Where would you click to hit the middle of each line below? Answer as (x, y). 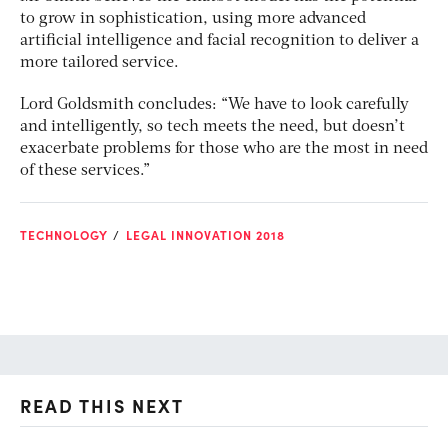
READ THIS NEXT (102, 406)
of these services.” (85, 171)
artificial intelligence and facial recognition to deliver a (219, 41)
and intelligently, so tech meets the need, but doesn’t (212, 127)
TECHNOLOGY (64, 235)
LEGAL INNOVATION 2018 (205, 235)
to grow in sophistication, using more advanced (193, 19)
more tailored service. (99, 63)
